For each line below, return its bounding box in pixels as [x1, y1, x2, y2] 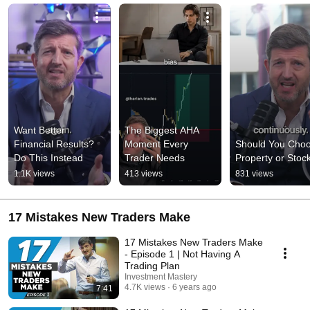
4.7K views [125, 282, 165, 293]
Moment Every [125, 138, 188, 150]
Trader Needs [125, 152, 185, 164]
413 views [125, 169, 163, 179]
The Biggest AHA [125, 125, 199, 136]
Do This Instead [14, 152, 83, 164]
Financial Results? [14, 138, 94, 150]
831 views [235, 169, 273, 179]
